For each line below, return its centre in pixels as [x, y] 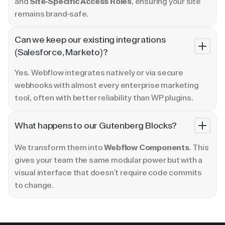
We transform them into [60, 148]
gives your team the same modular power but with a [109, 160]
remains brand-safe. [52, 14]
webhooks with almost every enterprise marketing [107, 85]
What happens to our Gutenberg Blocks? [96, 125]
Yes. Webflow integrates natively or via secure [99, 73]
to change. [34, 185]
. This [199, 148]
